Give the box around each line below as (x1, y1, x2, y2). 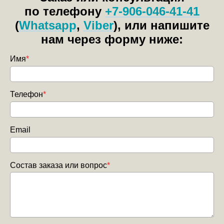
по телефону (24, 4, 105, 18)
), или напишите (113, 18, 209, 32)
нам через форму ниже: (41, 32, 183, 46)
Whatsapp (18, 18, 76, 32)
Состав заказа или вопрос (10, 161, 107, 170)
